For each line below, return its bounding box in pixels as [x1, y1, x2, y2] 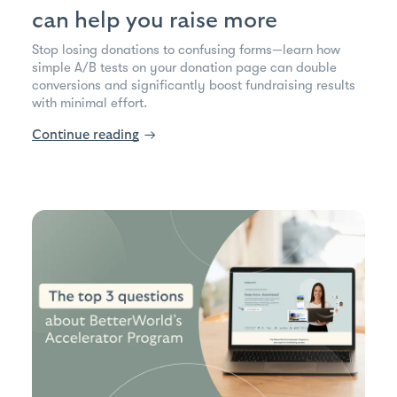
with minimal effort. [32, 94, 147, 111]
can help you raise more [32, 8, 277, 32]
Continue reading [32, 128, 139, 142]
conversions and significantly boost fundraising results [32, 76, 355, 93]
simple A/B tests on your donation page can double [32, 58, 337, 75]
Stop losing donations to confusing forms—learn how [32, 41, 340, 58]
